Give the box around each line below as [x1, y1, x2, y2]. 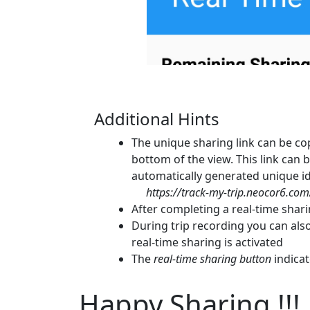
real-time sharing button [154, 251, 272, 267]
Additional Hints [94, 107, 220, 131]
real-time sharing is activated [131, 235, 284, 250]
